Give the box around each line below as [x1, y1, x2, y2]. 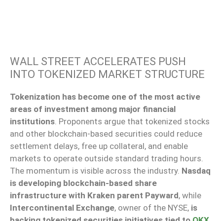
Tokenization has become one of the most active [10, 92, 200, 102]
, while [179, 190, 201, 201]
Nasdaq [182, 166, 211, 176]
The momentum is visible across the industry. [10, 166, 182, 176]
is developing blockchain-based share [10, 178, 157, 188]
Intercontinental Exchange [10, 203, 114, 213]
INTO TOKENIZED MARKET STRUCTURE [10, 68, 205, 81]
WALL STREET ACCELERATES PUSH [10, 55, 186, 68]
